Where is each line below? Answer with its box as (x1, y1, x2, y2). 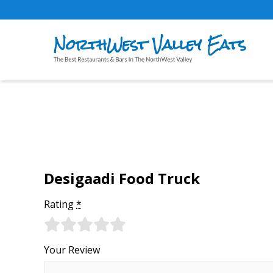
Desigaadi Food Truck (44, 168, 200, 188)
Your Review (44, 243, 100, 257)
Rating (44, 197, 76, 211)
